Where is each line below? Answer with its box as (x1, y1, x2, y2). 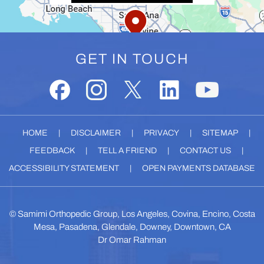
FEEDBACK (29, 146, 75, 155)
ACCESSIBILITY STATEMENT (9, 164, 119, 173)
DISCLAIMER (71, 128, 121, 137)
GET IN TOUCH (75, 51, 189, 67)
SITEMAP (202, 128, 238, 137)
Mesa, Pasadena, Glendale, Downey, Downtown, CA (33, 222, 231, 232)
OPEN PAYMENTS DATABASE (142, 164, 255, 173)
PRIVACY (144, 128, 179, 137)
